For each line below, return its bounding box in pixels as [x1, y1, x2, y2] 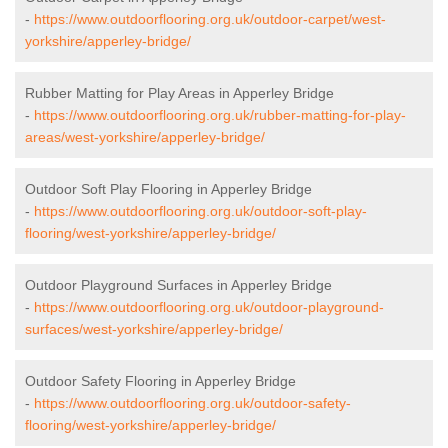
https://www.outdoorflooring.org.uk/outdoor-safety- [34, 395, 351, 412]
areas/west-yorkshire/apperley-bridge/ [25, 129, 265, 146]
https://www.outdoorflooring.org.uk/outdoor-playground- [34, 299, 384, 316]
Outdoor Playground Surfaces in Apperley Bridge [25, 277, 332, 294]
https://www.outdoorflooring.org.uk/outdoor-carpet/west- [34, 11, 386, 28]
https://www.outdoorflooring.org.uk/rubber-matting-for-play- [34, 107, 406, 124]
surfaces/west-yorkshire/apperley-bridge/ [25, 321, 283, 338]
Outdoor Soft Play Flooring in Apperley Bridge [25, 181, 312, 198]
